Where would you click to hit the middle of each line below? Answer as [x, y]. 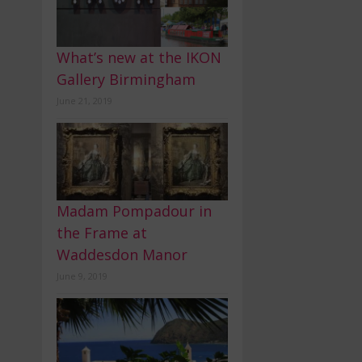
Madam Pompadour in [135, 211]
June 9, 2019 [82, 276]
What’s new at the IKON [139, 57]
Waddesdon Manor [122, 255]
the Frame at [102, 233]
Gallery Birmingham [126, 79]
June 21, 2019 [85, 101]
